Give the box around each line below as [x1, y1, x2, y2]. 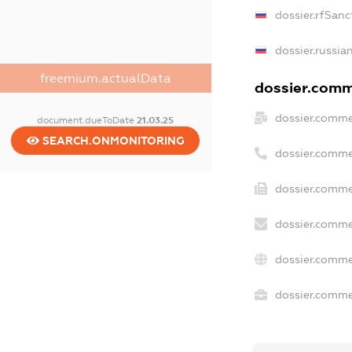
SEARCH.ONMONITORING [38, 134, 185, 147]
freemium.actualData [39, 71, 171, 85]
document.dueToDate [37, 114, 137, 126]
